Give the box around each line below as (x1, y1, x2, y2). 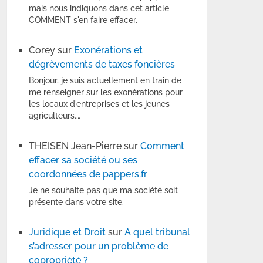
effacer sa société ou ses (29, 154, 138, 166)
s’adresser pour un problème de (29, 241, 169, 252)
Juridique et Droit (29, 227, 106, 238)
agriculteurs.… (29, 111, 81, 121)
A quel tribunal (124, 227, 191, 238)
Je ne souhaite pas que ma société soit (29, 186, 178, 195)
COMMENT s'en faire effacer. (29, 15, 138, 25)
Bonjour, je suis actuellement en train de (29, 76, 182, 86)
